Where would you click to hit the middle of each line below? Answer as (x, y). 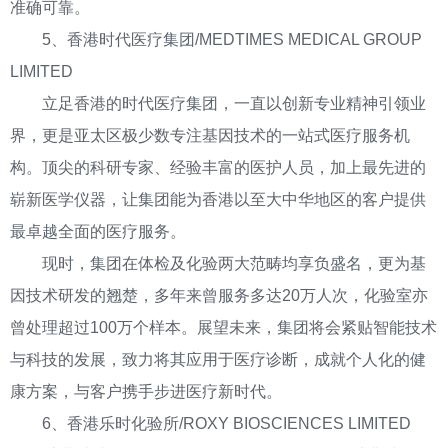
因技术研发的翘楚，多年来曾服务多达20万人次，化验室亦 (219, 295)
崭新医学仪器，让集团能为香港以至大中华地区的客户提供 (218, 199)
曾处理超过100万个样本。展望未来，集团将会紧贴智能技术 (223, 327)
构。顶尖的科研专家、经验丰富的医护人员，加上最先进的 (218, 167)
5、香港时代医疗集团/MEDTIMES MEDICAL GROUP (216, 39)
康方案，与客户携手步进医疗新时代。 (146, 391)
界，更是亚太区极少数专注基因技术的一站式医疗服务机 (210, 135)
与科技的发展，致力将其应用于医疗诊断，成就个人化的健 (218, 359)
